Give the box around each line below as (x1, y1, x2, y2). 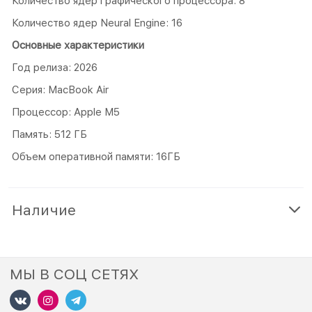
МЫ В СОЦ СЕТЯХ (10, 265, 139, 283)
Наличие (12, 201, 76, 219)
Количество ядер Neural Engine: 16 (12, 16, 182, 29)
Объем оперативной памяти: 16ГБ (12, 150, 180, 163)
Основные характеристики (12, 38, 144, 52)
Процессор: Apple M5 (12, 105, 120, 118)
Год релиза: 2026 (12, 61, 97, 74)
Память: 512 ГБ (12, 127, 87, 141)
